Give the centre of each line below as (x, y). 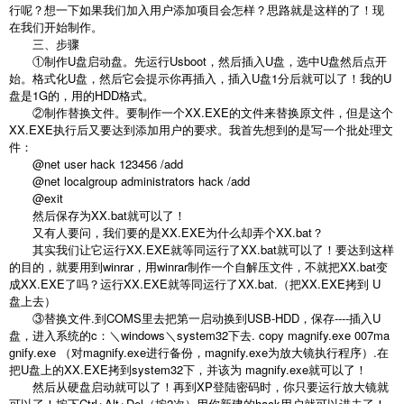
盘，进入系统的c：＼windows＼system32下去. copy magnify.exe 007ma (199, 335)
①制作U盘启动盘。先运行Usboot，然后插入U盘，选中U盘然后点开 (198, 61)
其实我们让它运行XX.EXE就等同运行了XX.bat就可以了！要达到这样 (202, 250)
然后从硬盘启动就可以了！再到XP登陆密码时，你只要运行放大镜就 (199, 387)
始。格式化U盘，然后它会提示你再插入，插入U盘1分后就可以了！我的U (200, 78)
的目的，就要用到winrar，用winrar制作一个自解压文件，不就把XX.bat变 (198, 267)
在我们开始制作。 (56, 27)
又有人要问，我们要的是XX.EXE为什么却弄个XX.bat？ (166, 233)
